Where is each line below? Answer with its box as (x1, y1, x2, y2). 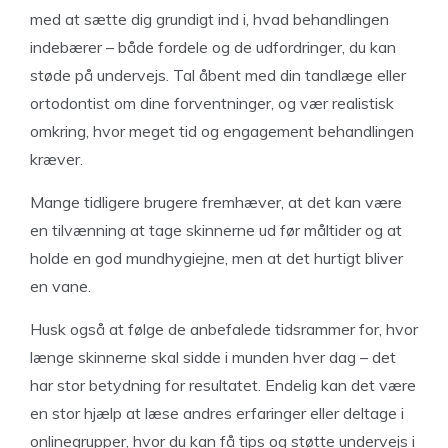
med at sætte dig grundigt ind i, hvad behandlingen (30, 9, 389, 29)
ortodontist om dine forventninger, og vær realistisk (30, 93, 394, 113)
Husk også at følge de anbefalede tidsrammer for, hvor (30, 319, 418, 339)
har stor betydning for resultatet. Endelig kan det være (30, 375, 416, 395)
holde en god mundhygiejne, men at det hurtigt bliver (30, 248, 403, 268)
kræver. (30, 149, 83, 169)
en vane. (30, 276, 91, 296)
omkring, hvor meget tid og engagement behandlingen (30, 121, 414, 141)
